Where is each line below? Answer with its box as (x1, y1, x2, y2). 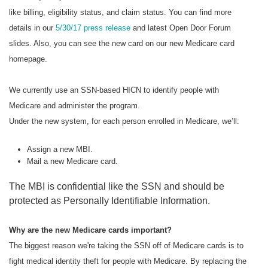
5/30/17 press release (53, 23, 130, 32)
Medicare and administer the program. (9, 100, 140, 110)
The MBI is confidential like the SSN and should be (9, 181, 224, 191)
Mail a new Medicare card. (27, 156, 118, 166)
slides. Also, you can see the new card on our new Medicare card (9, 38, 234, 48)
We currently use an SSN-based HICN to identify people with (9, 85, 219, 95)
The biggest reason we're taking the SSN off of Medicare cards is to (9, 240, 243, 250)
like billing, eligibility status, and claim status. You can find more (9, 7, 232, 17)
